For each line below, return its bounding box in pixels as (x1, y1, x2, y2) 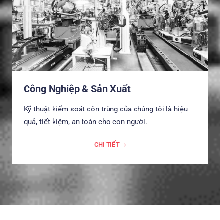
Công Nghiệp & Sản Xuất (24, 82, 131, 95)
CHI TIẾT (94, 141, 120, 149)
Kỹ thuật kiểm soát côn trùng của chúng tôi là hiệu (24, 104, 188, 113)
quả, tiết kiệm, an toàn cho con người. (24, 117, 147, 126)
